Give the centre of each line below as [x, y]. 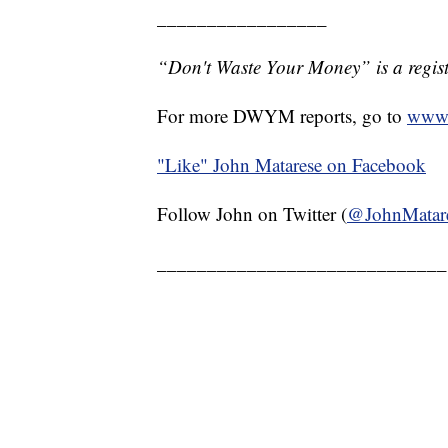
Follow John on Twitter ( [252, 214]
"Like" [185, 165]
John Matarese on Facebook [319, 165]
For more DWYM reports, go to [282, 116]
